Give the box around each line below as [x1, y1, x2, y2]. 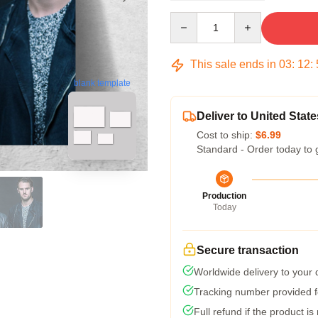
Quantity [170, 13, 207, 24]
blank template [74, 78, 131, 89]
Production [202, 191, 246, 201]
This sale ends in [187, 58, 279, 70]
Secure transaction [197, 244, 299, 256]
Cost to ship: [197, 129, 256, 141]
